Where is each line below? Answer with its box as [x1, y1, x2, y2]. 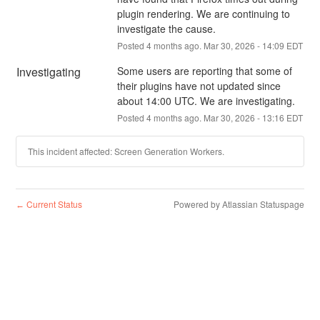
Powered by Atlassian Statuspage [173, 197, 304, 210]
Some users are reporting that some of [116, 63, 292, 78]
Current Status [24, 197, 83, 210]
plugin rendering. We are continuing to [116, 6, 290, 21]
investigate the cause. [116, 21, 216, 36]
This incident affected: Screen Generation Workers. [28, 144, 225, 157]
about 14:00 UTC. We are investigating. [116, 93, 295, 108]
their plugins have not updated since [116, 78, 281, 93]
